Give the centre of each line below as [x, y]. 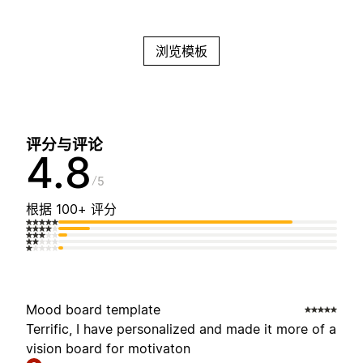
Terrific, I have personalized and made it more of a [181, 329]
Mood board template [93, 310]
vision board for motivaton [108, 349]
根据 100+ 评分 [71, 209]
